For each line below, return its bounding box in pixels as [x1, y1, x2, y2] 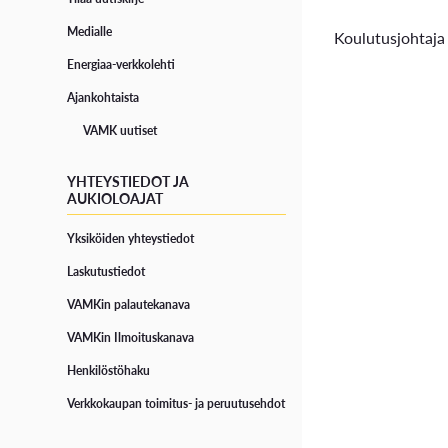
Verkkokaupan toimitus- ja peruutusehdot [67, 395, 286, 413]
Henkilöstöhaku [67, 362, 151, 380]
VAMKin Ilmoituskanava [67, 329, 195, 347]
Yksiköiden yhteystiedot [67, 230, 195, 248]
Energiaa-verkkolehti [67, 56, 176, 74]
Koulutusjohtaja [334, 25, 446, 49]
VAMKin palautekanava [67, 296, 191, 314]
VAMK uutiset [83, 122, 158, 140]
